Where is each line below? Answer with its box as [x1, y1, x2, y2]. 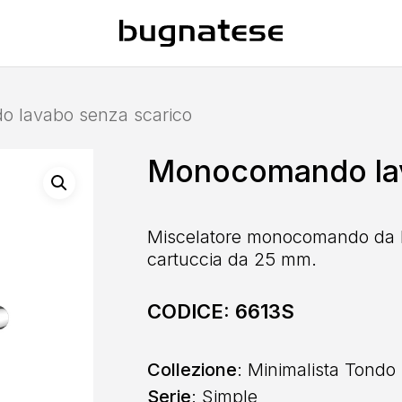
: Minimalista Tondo [236, 359, 396, 380]
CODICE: [146, 300, 235, 323]
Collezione [146, 359, 237, 380]
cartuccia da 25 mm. [146, 249, 317, 270]
